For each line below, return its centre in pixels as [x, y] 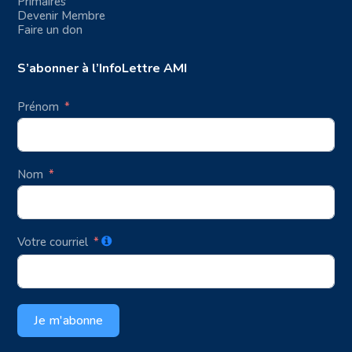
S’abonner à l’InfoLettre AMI [103, 68]
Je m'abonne [69, 320]
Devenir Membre [62, 15]
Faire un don [50, 29]
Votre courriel [53, 242]
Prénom [38, 106]
